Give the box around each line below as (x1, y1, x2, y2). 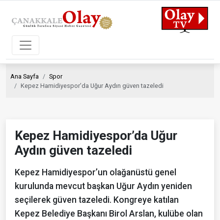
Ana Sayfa (10, 72, 39, 80)
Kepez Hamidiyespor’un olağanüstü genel (15, 167, 176, 177)
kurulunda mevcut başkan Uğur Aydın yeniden (15, 181, 192, 191)
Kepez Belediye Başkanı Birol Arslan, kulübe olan (15, 208, 203, 219)
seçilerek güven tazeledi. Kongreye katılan (15, 194, 179, 205)
